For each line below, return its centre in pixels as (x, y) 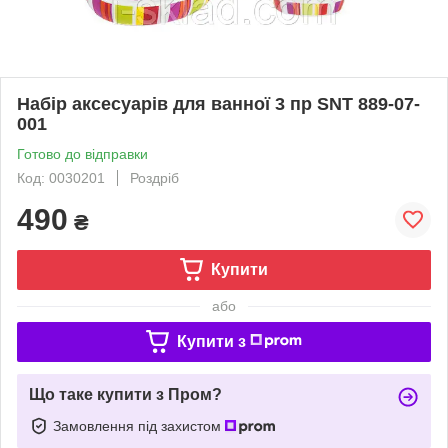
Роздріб (154, 177)
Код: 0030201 (61, 177)
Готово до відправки (82, 153)
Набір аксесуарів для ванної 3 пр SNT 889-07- (218, 103)
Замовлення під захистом (139, 425)
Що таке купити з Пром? (125, 394)
